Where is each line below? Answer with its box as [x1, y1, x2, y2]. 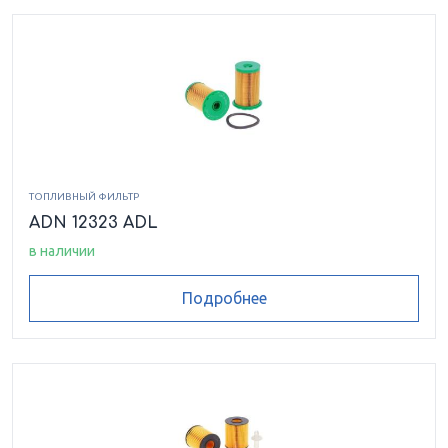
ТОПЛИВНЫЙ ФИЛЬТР [29, 191, 139, 202]
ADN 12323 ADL [29, 214, 158, 232]
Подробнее [181, 289, 267, 308]
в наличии [29, 243, 95, 259]
